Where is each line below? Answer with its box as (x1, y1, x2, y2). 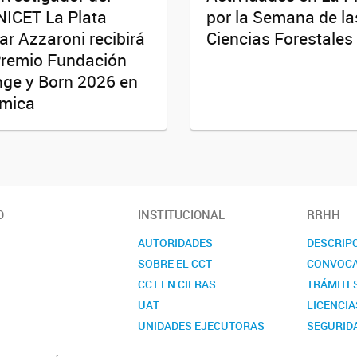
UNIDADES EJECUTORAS (138, 317, 265, 333)
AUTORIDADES (138, 234, 214, 250)
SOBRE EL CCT (138, 255, 213, 271)
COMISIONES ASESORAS (138, 338, 266, 354)
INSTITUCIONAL (138, 206, 226, 222)
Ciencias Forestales (206, 27, 353, 50)
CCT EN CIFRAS (138, 276, 217, 292)
